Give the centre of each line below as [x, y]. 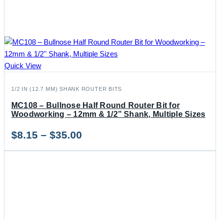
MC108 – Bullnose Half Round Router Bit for [96, 105]
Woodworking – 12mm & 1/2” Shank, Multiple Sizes [109, 114]
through [101, 184]
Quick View [23, 65]
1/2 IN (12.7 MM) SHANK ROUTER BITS [67, 89]
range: [97, 151]
